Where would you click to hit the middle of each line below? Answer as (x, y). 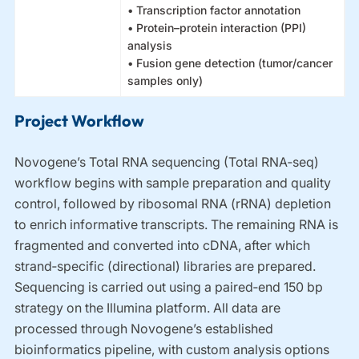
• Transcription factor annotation (214, 10)
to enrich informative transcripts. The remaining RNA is (177, 224)
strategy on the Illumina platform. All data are (148, 308)
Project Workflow (80, 121)
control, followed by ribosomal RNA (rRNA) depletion (173, 204)
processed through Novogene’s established (144, 329)
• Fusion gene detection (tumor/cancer (230, 63)
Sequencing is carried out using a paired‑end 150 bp (169, 287)
